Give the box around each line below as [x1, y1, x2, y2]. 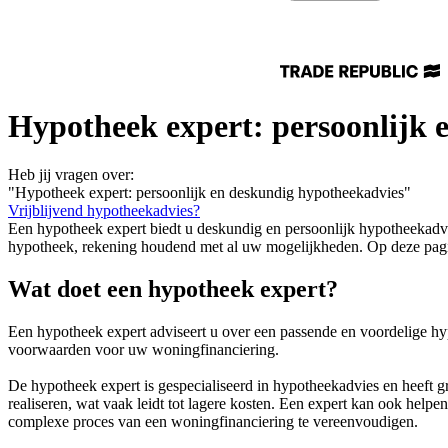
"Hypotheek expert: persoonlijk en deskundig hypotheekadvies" [8, 184, 411, 202]
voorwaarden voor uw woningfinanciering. [8, 341, 279, 359]
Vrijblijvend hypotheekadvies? [8, 202, 200, 220]
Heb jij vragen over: [8, 166, 134, 184]
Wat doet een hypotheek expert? [8, 276, 338, 303]
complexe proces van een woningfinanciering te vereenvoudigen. [8, 413, 418, 431]
